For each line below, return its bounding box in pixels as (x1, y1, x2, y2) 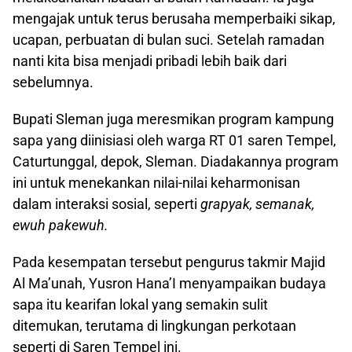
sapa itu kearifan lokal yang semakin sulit (13, 296, 268, 313)
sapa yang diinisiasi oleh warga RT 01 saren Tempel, (13, 132, 336, 149)
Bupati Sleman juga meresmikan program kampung (13, 111, 334, 128)
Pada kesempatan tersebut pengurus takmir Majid (13, 254, 325, 271)
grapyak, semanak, (200, 196, 314, 213)
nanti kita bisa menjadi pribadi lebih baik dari (13, 53, 287, 70)
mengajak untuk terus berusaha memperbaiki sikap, (13, 10, 335, 27)
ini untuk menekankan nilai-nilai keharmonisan (13, 174, 300, 192)
